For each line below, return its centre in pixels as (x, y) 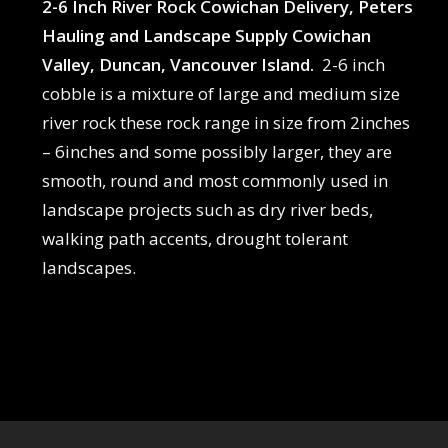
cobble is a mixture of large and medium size (220, 93)
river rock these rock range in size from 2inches (225, 122)
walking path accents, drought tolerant (194, 238)
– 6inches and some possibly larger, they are (216, 151)
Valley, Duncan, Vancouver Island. (181, 64)
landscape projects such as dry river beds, (207, 209)
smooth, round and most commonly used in (214, 180)
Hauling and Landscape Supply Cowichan (206, 35)
